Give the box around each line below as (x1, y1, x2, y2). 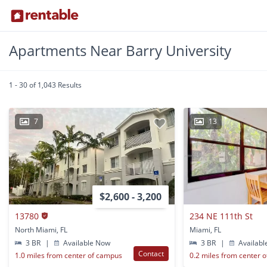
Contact (138, 248, 164, 259)
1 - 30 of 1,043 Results (9, 80, 82, 90)
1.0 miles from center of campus (15, 250, 122, 260)
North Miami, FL (15, 224, 67, 235)
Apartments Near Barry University (9, 41, 231, 60)
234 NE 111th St (190, 210, 253, 222)
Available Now (61, 237, 111, 248)
